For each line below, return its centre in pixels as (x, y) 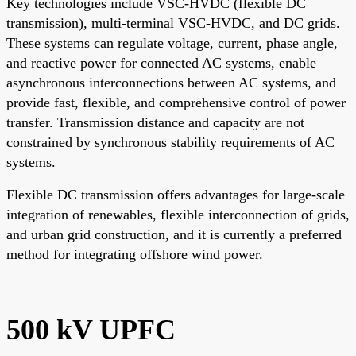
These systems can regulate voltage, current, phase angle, (172, 43)
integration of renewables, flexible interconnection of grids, (178, 214)
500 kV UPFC (91, 329)
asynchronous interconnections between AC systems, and (171, 82)
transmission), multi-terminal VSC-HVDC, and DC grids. (173, 23)
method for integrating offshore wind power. (135, 254)
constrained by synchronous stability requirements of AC (170, 142)
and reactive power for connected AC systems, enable (161, 62)
